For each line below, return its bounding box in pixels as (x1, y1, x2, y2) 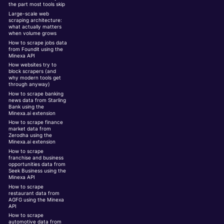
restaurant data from (8, 190, 60, 196)
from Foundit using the (8, 46, 63, 52)
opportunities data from (8, 161, 66, 167)
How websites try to (8, 62, 57, 68)
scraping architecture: (8, 17, 62, 23)
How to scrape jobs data (8, 39, 67, 45)
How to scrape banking (8, 90, 64, 96)
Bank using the (8, 103, 44, 109)
